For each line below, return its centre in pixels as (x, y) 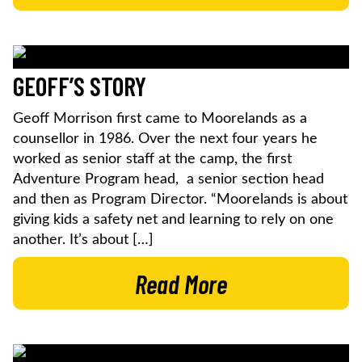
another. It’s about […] (83, 240)
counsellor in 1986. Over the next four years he (165, 139)
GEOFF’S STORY (80, 85)
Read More (181, 283)
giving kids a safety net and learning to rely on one (173, 219)
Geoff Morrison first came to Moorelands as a (160, 118)
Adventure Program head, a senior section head (168, 179)
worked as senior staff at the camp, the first (152, 159)
